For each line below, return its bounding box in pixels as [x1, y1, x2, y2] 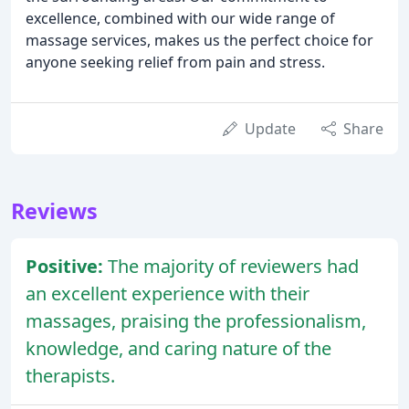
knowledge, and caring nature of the [26, 336, 331, 362]
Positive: [26, 254, 108, 279]
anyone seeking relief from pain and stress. [26, 52, 325, 73]
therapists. [26, 363, 115, 389]
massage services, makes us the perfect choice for [26, 30, 373, 51]
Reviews [11, 196, 98, 226]
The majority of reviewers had [108, 254, 359, 279]
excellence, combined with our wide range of [26, 8, 335, 29]
